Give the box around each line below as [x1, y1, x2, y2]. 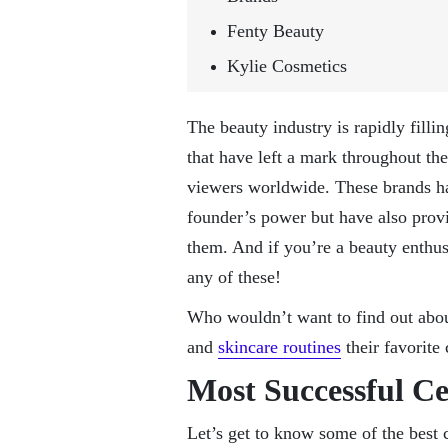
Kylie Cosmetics [227, 55, 347, 76]
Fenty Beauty [227, 20, 324, 41]
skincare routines [218, 336, 341, 357]
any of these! [187, 266, 281, 287]
